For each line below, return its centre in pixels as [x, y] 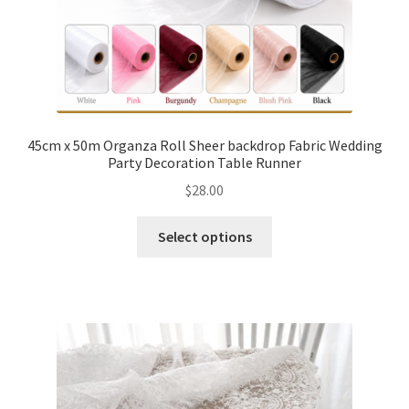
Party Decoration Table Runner [204, 162]
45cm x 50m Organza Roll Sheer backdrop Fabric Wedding [204, 145]
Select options [204, 237]
